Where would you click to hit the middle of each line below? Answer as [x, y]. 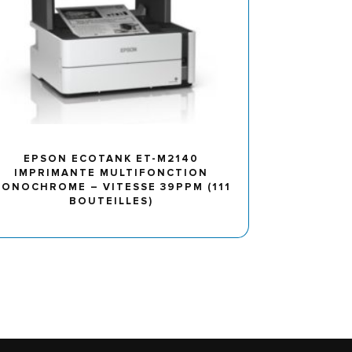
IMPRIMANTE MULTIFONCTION [111, 173]
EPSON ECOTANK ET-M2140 [111, 159]
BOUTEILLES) [111, 202]
